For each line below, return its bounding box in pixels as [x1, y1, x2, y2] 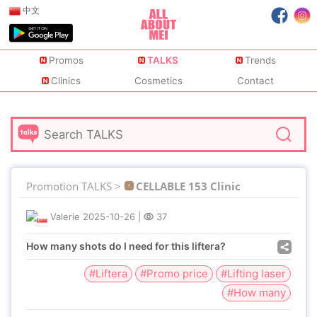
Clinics [51, 75, 81, 87]
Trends [244, 54, 276, 67]
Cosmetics [134, 75, 183, 87]
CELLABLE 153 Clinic [136, 179, 241, 193]
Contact [237, 75, 275, 87]
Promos [48, 54, 83, 67]
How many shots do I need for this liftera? [26, 240, 226, 252]
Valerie [50, 211, 80, 222]
